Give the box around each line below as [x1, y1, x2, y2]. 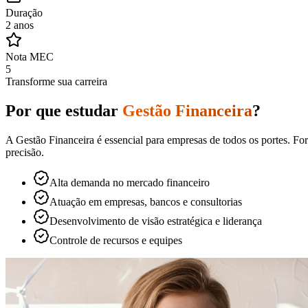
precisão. [5, 146, 44, 158]
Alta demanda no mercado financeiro [49, 176, 210, 188]
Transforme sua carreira [5, 75, 107, 87]
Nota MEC [5, 50, 54, 63]
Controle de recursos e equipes [49, 234, 182, 246]
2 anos [5, 19, 34, 31]
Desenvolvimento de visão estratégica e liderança [49, 214, 262, 227]
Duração [5, 6, 43, 19]
